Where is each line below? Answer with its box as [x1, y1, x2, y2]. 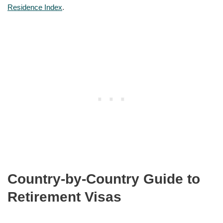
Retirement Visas [7, 189, 121, 205]
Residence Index [7, 2, 62, 11]
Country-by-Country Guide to [7, 171, 200, 187]
